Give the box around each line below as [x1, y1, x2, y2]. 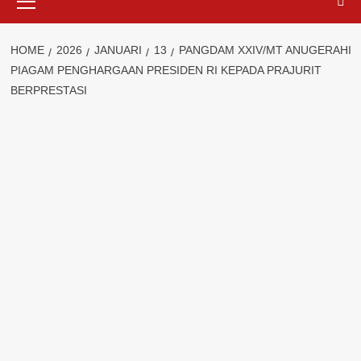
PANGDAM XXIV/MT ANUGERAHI [178, 44, 351, 56]
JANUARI [93, 44, 142, 56]
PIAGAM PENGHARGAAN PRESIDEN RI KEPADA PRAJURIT [10, 64, 322, 77]
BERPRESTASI [10, 84, 87, 97]
